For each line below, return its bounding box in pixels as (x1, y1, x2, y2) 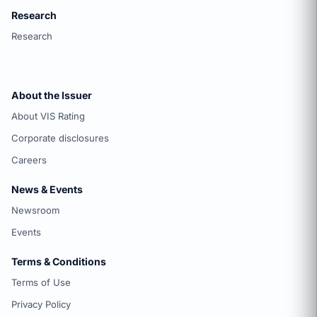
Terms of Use (11, 277, 71, 289)
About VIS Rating (11, 110, 85, 122)
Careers (11, 154, 47, 166)
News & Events (11, 183, 83, 196)
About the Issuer (11, 89, 92, 102)
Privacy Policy (11, 299, 71, 311)
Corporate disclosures (11, 132, 109, 144)
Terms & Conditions (11, 255, 106, 268)
